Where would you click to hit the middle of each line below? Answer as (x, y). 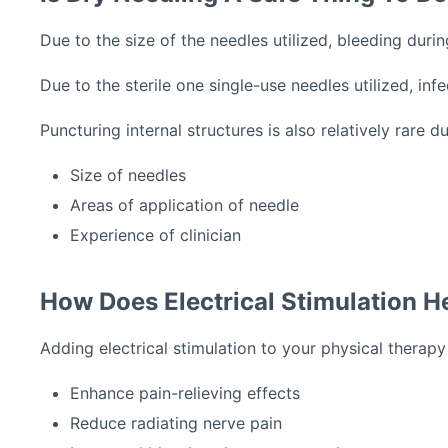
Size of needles (128, 175)
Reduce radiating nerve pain (176, 423)
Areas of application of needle (184, 205)
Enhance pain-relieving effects (185, 393)
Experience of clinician (155, 235)
